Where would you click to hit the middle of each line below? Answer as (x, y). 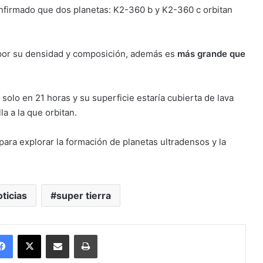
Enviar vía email (78, 234)
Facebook (30, 234)
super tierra (83, 195)
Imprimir (111, 234)
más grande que (211, 53)
